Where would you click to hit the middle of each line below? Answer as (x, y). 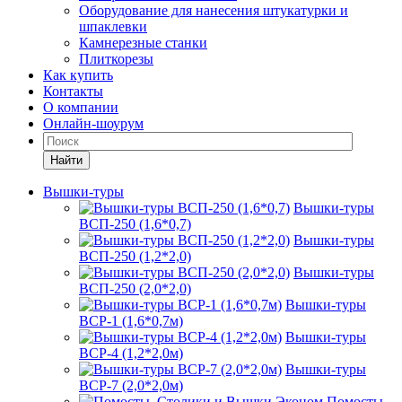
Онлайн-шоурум (93, 123)
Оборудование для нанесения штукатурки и (214, 10)
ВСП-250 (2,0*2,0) (135, 288)
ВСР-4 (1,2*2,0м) (131, 353)
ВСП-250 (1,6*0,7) (135, 224)
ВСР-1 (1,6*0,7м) (131, 321)
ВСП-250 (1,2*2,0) (135, 256)
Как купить (78, 75)
